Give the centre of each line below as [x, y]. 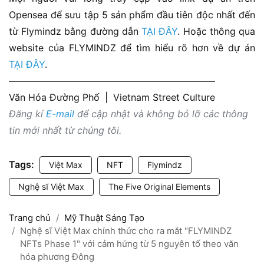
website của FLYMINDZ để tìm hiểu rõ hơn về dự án [132, 48]
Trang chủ [30, 218]
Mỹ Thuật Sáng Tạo [104, 218]
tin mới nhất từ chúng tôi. [65, 131]
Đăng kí [27, 114]
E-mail [60, 114]
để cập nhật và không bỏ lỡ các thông [161, 114]
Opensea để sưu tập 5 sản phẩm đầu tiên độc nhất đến [132, 15]
